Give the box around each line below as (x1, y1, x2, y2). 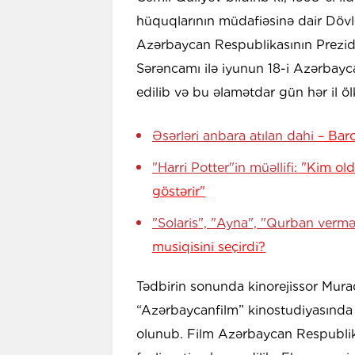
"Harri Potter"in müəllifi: (152, 160, 301, 176)
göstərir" (152, 184, 205, 200)
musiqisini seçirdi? (152, 239, 265, 255)
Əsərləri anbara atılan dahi (152, 128, 318, 144)
